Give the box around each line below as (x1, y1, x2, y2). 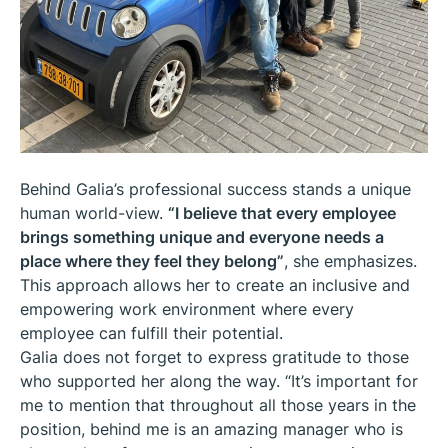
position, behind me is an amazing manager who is (20, 418, 403, 439)
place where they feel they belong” (20, 250, 284, 271)
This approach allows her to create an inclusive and (20, 274, 410, 295)
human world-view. (20, 202, 168, 223)
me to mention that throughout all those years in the (20, 394, 416, 415)
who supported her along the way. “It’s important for (20, 370, 418, 391)
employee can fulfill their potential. (20, 322, 283, 343)
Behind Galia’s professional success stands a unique (20, 178, 411, 199)
